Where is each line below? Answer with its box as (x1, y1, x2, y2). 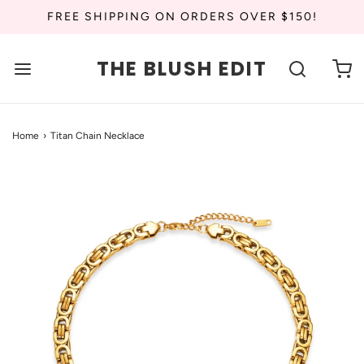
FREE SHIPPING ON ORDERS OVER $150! (46, 10, 318, 24)
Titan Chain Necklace (50, 130, 145, 141)
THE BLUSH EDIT (97, 54, 267, 82)
